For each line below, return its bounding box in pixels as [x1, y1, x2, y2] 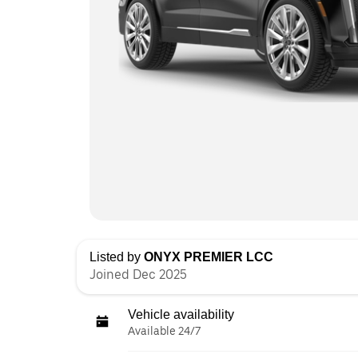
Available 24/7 [128, 324, 201, 337]
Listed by [89, 250, 144, 264]
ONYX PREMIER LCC [144, 250, 273, 264]
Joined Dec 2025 [89, 267, 187, 282]
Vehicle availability [128, 308, 234, 321]
